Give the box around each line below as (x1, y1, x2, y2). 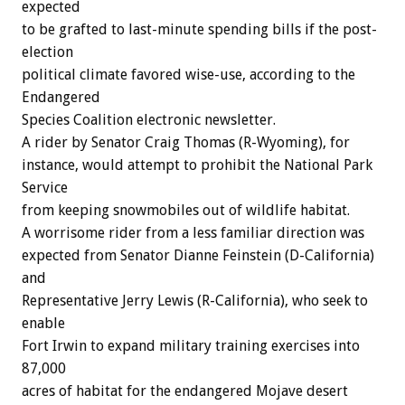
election (22, 43, 73, 61)
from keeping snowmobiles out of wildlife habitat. (22, 202, 350, 220)
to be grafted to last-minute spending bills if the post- (22, 21, 377, 39)
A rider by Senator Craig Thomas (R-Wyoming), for (22, 134, 350, 152)
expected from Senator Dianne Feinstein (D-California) (22, 247, 374, 265)
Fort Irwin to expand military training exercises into (22, 337, 360, 355)
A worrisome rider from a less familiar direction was (22, 224, 364, 242)
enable (22, 315, 65, 333)
